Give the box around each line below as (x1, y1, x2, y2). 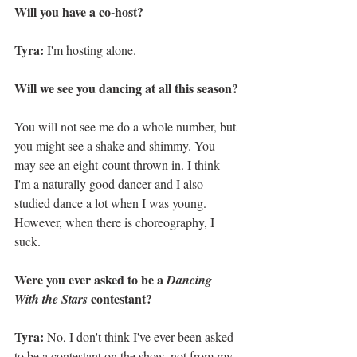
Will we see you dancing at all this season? (14, 79, 238, 98)
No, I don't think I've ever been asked (44, 328, 237, 346)
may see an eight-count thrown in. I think (14, 156, 223, 174)
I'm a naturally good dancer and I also (14, 175, 206, 193)
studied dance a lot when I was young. (14, 194, 210, 212)
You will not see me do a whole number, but (14, 118, 239, 135)
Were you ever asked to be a (14, 270, 167, 289)
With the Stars (14, 290, 88, 308)
